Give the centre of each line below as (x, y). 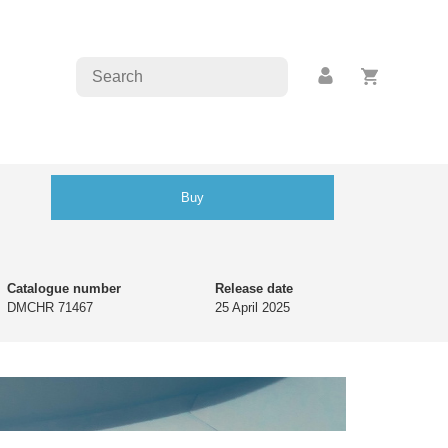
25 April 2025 (252, 307)
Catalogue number (64, 288)
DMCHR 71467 (50, 307)
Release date (254, 288)
